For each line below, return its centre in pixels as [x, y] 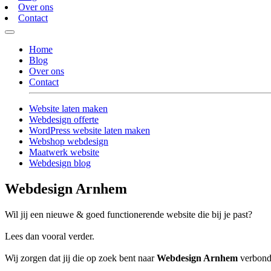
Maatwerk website [64, 152]
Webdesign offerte [64, 120]
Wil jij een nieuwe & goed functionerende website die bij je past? [129, 215]
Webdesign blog [60, 163]
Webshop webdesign [69, 142]
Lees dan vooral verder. [50, 237]
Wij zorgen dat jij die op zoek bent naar [81, 258]
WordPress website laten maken [90, 131]
